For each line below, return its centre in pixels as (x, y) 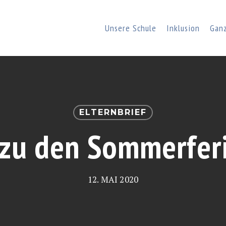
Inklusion (183, 28)
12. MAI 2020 (113, 179)
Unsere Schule (131, 28)
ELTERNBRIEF (113, 112)
